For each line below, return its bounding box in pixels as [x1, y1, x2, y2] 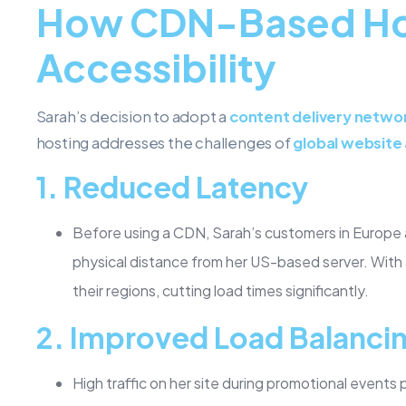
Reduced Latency [63, 168, 308, 205]
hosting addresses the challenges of [35, 132, 294, 152]
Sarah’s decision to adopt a [35, 106, 229, 126]
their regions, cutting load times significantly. [72, 280, 369, 300]
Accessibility [35, 42, 276, 91]
